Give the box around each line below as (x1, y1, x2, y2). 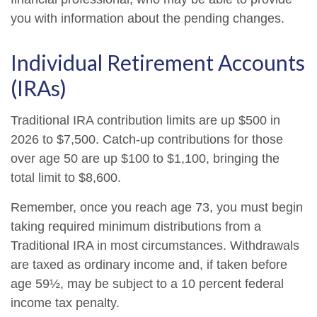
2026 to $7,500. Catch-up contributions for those (11, 132, 283, 146)
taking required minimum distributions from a (11, 219, 261, 234)
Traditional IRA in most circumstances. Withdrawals (11, 238, 299, 253)
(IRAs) (11, 75, 67, 100)
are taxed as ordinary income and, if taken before (11, 258, 287, 272)
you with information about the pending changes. (11, 11, 284, 25)
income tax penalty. (11, 296, 120, 310)
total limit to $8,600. (11, 171, 121, 185)
